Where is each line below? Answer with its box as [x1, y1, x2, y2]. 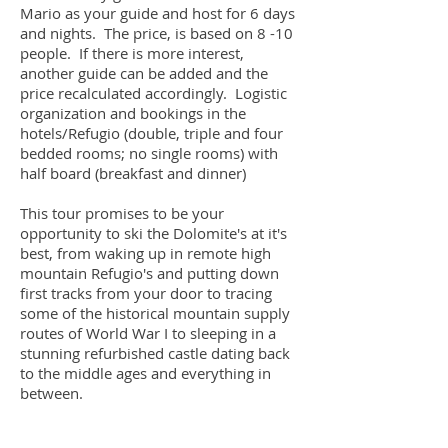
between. [20, 383, 83, 403]
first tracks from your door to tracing [20, 283, 272, 303]
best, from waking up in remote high [20, 243, 271, 263]
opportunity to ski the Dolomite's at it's [20, 223, 287, 243]
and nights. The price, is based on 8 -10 [20, 23, 293, 43]
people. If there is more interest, [20, 43, 244, 63]
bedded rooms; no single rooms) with [20, 143, 278, 163]
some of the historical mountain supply [20, 303, 290, 323]
